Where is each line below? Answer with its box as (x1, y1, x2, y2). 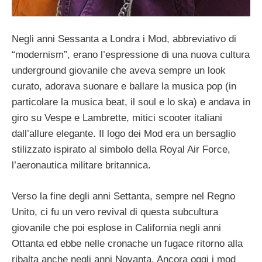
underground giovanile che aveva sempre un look (12, 65, 226, 77)
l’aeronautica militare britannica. (12, 160, 151, 171)
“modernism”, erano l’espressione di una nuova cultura (12, 49, 250, 61)
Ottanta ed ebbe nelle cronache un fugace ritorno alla (12, 237, 243, 249)
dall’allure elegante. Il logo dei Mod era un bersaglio (12, 128, 236, 140)
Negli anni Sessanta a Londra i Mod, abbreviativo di (12, 33, 236, 45)
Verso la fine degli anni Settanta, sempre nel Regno (12, 190, 235, 202)
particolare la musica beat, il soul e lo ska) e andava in (12, 96, 250, 108)
